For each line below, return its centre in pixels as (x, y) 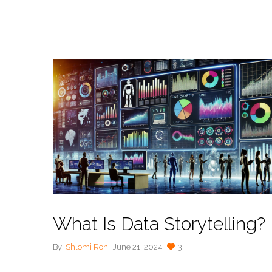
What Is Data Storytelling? (159, 224)
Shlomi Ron (87, 246)
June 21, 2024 (138, 246)
